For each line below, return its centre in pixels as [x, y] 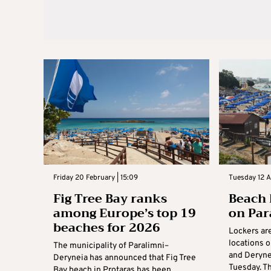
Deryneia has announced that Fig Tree [125, 258]
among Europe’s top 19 [125, 213]
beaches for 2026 [107, 227]
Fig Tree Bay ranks [110, 198]
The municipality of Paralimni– [111, 246]
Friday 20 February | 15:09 [96, 178]
